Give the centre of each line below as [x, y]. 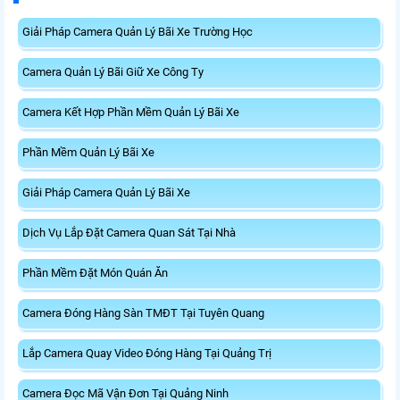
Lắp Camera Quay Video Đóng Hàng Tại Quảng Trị [147, 354]
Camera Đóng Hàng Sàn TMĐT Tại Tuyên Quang [143, 313]
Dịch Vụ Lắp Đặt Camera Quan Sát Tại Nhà [129, 233]
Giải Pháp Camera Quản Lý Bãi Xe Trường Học [137, 32]
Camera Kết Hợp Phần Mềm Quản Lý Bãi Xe [131, 112]
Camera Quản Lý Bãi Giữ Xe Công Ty [113, 72]
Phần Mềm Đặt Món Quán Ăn [95, 273]
